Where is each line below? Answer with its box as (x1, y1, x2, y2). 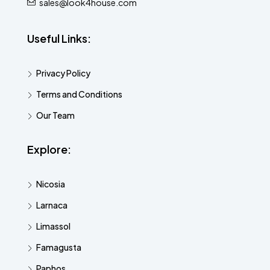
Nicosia (36, 178, 65, 189)
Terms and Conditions (36, 88, 122, 99)
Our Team (36, 109, 75, 121)
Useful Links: (27, 31, 91, 45)
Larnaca (36, 199, 67, 210)
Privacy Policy (36, 67, 90, 78)
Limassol (36, 220, 71, 231)
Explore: (27, 142, 71, 156)
